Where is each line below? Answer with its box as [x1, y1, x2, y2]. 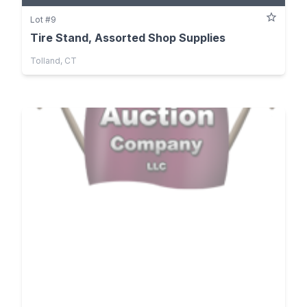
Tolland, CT [30, 55, 77, 66]
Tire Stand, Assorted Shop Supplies [30, 30, 225, 45]
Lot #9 [30, 14, 56, 25]
